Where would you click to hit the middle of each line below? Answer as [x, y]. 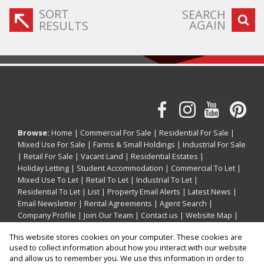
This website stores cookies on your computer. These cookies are [126, 237]
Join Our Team [108, 215]
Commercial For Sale [116, 132]
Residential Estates [164, 156]
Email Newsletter [47, 203]
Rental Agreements [118, 203]
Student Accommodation [120, 168]
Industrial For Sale [214, 144]
